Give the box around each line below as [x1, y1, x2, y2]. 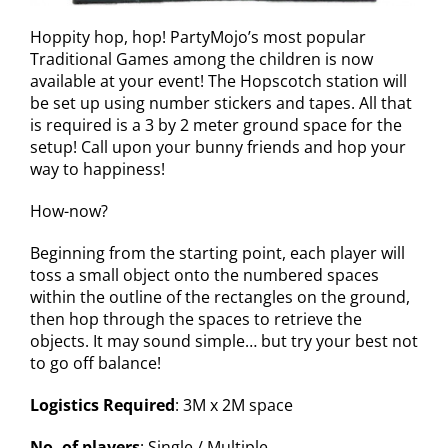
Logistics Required [29, 393, 175, 416]
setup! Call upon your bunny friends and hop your [29, 135, 406, 158]
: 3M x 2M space [174, 393, 293, 416]
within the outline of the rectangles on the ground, [29, 285, 410, 308]
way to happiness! [29, 157, 165, 180]
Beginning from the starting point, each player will [29, 241, 405, 264]
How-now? [29, 199, 108, 222]
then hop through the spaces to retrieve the [29, 307, 362, 330]
